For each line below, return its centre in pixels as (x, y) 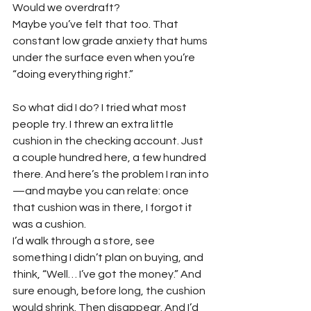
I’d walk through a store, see (85, 241)
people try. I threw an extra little (94, 124)
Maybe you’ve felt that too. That (96, 24)
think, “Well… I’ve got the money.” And (108, 274)
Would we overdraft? (66, 7)
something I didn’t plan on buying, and (109, 257)
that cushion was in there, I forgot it (103, 207)
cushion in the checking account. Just (109, 141)
